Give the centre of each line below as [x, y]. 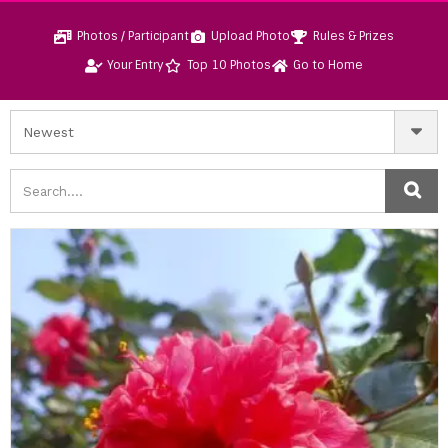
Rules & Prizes [353, 36]
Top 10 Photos [228, 65]
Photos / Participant [132, 36]
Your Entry [136, 65]
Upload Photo [251, 36]
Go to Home [328, 65]
